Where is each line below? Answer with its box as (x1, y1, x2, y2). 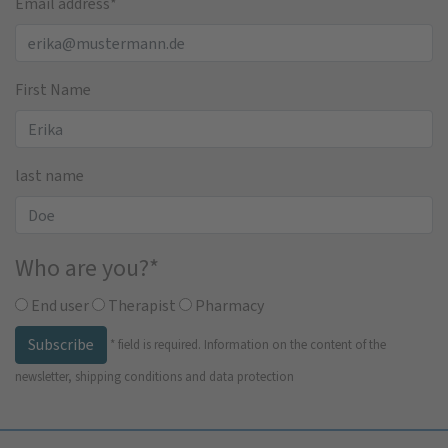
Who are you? (15, 252, 149, 285)
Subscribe (28, 334, 94, 356)
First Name (15, 79, 91, 101)
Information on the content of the (204, 335, 386, 353)
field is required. (115, 335, 204, 353)
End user (28, 295, 89, 317)
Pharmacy (192, 295, 264, 317)
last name (15, 165, 84, 187)
